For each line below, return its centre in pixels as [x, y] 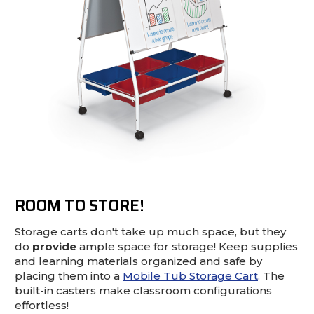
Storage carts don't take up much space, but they [150, 232]
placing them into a [69, 276]
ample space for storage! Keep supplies [187, 247]
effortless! [42, 306]
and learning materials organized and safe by [138, 261]
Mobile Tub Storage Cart [190, 276]
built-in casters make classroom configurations [143, 291]
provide [54, 247]
